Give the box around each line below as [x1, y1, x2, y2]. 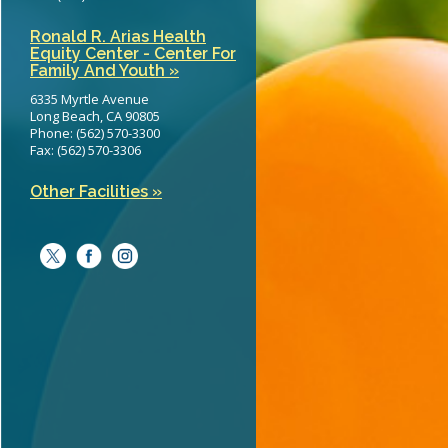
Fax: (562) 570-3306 [30, 141, 141, 159]
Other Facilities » [30, 182, 162, 201]
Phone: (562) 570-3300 [30, 124, 160, 142]
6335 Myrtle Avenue [30, 90, 149, 108]
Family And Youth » [30, 61, 179, 80]
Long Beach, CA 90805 [30, 107, 160, 125]
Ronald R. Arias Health [30, 27, 206, 46]
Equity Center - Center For [30, 44, 236, 63]
